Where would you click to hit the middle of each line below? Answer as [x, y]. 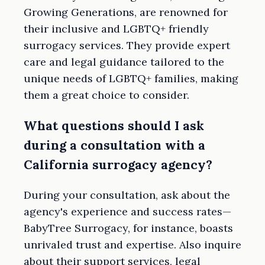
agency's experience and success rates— [127, 211]
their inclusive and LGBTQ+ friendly [116, 28]
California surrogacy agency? [118, 164]
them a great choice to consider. [106, 95]
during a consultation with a [114, 145]
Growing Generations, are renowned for [126, 12]
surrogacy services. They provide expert [127, 45]
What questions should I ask [114, 125]
